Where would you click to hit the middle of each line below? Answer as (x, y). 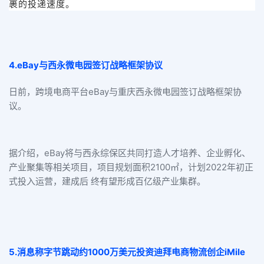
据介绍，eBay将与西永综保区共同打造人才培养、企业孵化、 (130, 153)
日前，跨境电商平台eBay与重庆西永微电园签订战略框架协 (125, 92)
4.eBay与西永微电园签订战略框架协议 (86, 65)
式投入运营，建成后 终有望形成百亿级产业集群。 (107, 181)
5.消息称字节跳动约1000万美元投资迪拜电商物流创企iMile (127, 252)
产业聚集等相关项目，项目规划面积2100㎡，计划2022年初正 (131, 167)
